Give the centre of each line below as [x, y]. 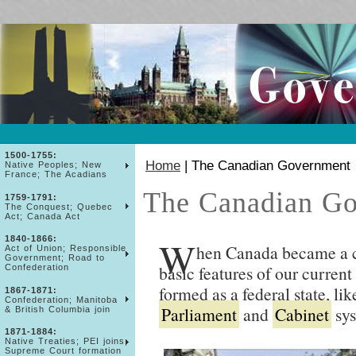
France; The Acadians [56, 174]
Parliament [199, 314]
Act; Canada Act [42, 216]
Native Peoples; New [53, 165]
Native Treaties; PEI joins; [66, 341]
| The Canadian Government [265, 165]
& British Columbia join [57, 309]
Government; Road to [54, 258]
